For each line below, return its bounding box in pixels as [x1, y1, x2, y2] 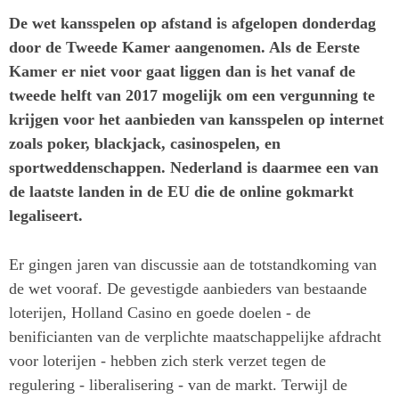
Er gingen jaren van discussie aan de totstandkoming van [9, 256, 377, 274]
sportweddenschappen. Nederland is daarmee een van [9, 158, 379, 176]
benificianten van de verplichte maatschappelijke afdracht [9, 328, 381, 346]
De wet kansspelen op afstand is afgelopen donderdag [9, 13, 376, 32]
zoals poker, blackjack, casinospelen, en [9, 134, 281, 152]
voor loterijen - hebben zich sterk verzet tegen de [9, 352, 326, 370]
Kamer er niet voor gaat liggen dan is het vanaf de [9, 61, 355, 80]
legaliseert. [9, 206, 87, 224]
